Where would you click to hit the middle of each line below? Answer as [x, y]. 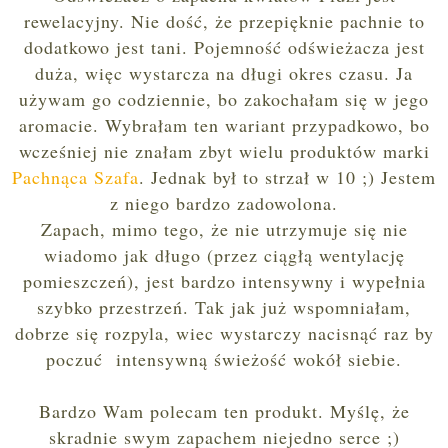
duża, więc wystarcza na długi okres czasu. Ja [224, 73]
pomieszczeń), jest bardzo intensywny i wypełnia [224, 281]
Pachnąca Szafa [75, 177]
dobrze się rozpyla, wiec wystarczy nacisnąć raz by [224, 333]
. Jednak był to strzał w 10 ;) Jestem [287, 177]
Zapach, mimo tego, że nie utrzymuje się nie [224, 229]
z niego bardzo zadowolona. [224, 203]
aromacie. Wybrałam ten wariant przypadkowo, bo [224, 125]
